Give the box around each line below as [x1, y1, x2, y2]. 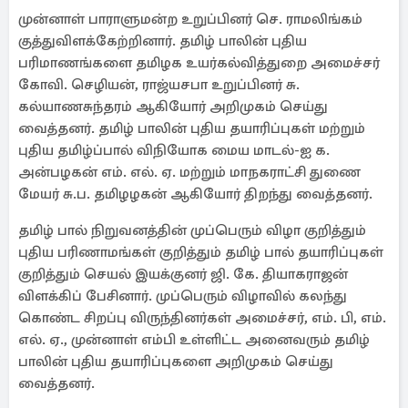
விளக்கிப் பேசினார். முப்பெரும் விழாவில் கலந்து [18, 287, 347, 305]
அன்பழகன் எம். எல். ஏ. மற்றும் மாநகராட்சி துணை [18, 163, 361, 181]
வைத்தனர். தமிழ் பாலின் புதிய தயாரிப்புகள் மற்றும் [18, 119, 365, 138]
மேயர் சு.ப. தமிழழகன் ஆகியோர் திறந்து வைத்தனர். [18, 185, 372, 203]
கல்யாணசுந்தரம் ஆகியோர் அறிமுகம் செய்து [18, 97, 328, 116]
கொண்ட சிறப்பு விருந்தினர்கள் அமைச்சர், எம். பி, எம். [18, 309, 386, 327]
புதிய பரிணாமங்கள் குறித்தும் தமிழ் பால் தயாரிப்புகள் [18, 243, 383, 261]
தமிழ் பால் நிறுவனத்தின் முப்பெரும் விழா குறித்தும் [18, 221, 366, 240]
